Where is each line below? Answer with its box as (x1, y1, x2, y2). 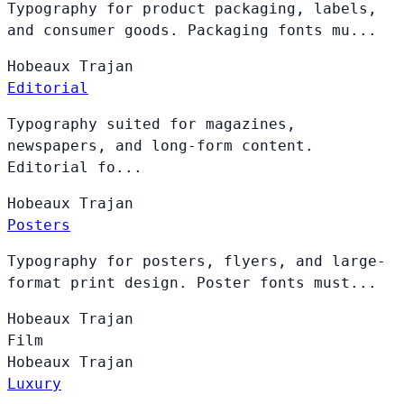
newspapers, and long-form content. (7, 136, 314, 154)
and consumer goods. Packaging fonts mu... (7, 21, 377, 39)
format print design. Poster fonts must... (7, 273, 377, 291)
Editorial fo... (7, 158, 142, 176)
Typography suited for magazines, (7, 115, 296, 133)
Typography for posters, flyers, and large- (7, 252, 386, 270)
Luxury (7, 374, 61, 392)
